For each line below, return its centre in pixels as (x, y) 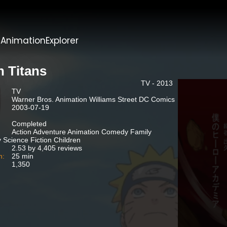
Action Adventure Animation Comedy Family (81, 132)
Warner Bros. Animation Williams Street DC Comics (93, 99)
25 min (22, 156)
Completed (29, 124)
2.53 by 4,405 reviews (47, 148)
